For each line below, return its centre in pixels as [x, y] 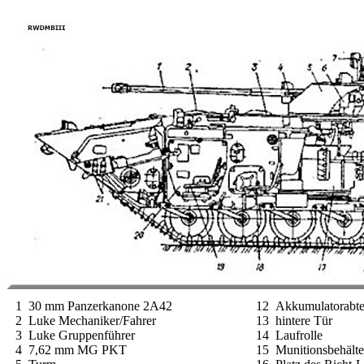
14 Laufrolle [289, 335]
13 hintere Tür [294, 320]
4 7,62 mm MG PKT [68, 349]
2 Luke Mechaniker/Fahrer [82, 320]
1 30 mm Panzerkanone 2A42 [91, 305]
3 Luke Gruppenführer [72, 335]
